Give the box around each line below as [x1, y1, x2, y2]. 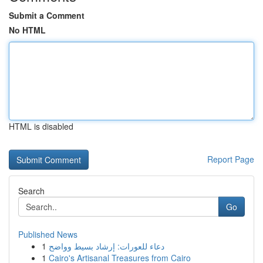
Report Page [207, 153, 254, 165]
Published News [18, 228, 77, 240]
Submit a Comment [9, 9, 85, 21]
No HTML [9, 24, 46, 36]
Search [18, 185, 45, 197]
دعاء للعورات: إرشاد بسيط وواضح [49, 240, 164, 252]
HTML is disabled [9, 120, 73, 132]
